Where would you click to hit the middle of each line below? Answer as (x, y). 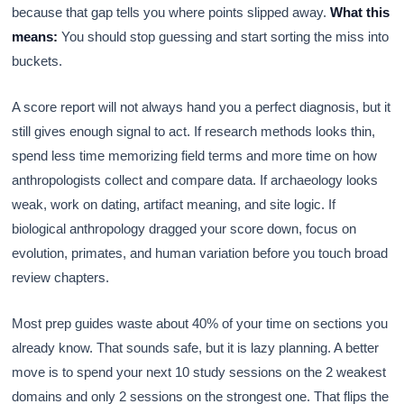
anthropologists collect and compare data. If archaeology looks (195, 179)
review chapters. (61, 277)
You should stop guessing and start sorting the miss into (224, 36)
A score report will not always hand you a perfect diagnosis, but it (202, 106)
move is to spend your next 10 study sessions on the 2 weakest (199, 372)
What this (360, 12)
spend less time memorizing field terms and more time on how (195, 155)
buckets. (37, 60)
